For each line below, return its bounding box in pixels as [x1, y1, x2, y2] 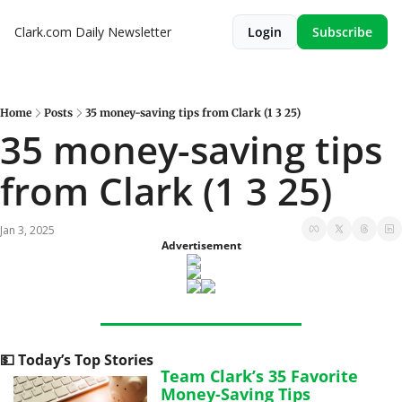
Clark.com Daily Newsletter [14, 23, 171, 40]
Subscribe [312, 23, 372, 40]
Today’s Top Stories [14, 350, 153, 370]
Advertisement [161, 238, 241, 253]
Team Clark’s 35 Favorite [161, 365, 359, 387]
